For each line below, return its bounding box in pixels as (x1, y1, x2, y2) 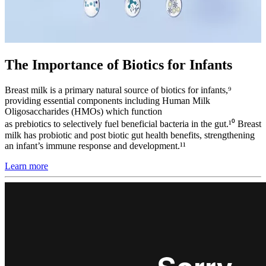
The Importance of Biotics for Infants (5, 56, 232, 72)
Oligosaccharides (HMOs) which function (5, 106, 162, 116)
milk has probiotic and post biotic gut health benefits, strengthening (5, 129, 255, 140)
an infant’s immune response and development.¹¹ (5, 140, 186, 151)
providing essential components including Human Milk (5, 95, 210, 106)
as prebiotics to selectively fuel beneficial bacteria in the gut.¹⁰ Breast (5, 118, 261, 129)
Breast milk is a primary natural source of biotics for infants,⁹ (5, 84, 232, 95)
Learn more (5, 160, 48, 171)
